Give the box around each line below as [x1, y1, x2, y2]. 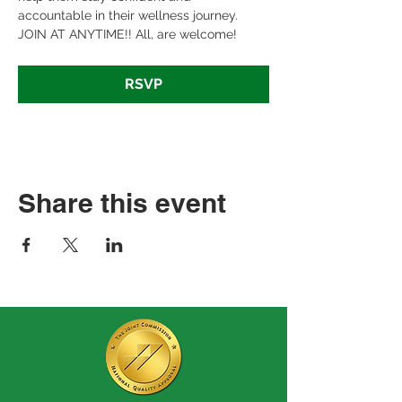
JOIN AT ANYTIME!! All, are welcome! [18, 27, 237, 41]
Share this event [18, 187, 226, 219]
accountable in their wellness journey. [18, 8, 241, 22]
